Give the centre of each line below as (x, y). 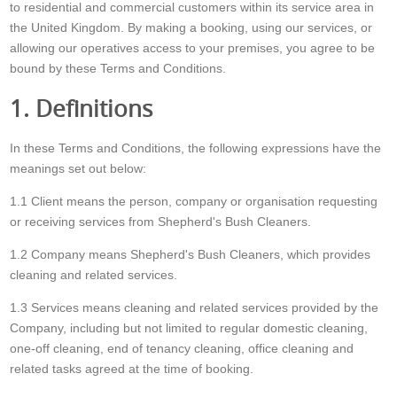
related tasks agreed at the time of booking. (132, 369)
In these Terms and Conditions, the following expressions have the (196, 148)
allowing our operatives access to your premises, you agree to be (193, 48)
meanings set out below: (78, 169)
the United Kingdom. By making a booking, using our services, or (191, 28)
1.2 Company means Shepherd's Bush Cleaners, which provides (191, 255)
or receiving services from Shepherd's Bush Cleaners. (161, 222)
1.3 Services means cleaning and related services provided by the (195, 308)
